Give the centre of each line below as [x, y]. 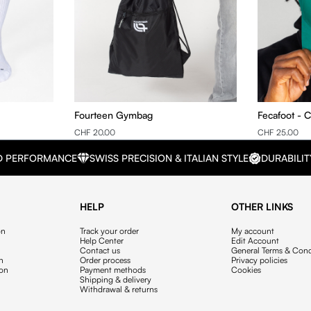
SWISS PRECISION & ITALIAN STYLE [169, 158]
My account [253, 230]
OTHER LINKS [262, 207]
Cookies [246, 269]
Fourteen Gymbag [113, 115]
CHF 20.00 [94, 133]
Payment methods [112, 269]
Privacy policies [260, 260]
